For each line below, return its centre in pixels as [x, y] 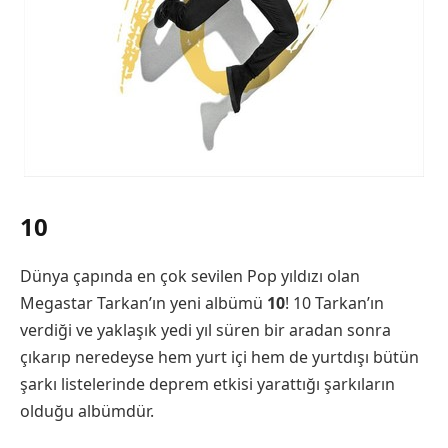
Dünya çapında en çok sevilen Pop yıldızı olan [190, 276]
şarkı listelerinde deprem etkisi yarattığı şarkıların [207, 384]
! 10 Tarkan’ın [334, 303]
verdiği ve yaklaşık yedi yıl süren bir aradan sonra [205, 330]
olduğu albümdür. [87, 411]
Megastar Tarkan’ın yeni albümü [143, 303]
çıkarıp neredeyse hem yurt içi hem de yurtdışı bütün [219, 357]
